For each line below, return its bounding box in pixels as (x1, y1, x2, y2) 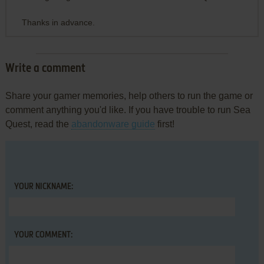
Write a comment (5, 62, 85, 75)
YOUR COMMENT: (14, 230, 72, 239)
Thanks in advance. (21, 17, 95, 27)
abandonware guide (71, 118, 155, 129)
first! (154, 118, 174, 129)
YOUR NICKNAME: (14, 182, 73, 191)
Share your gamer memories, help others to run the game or (5, 90, 253, 101)
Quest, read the (5, 118, 71, 129)
